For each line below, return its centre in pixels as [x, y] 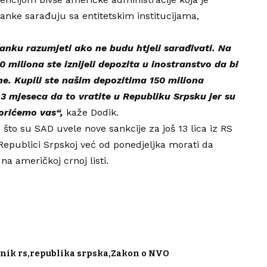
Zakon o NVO [140, 254]
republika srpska [69, 254]
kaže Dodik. [91, 113]
